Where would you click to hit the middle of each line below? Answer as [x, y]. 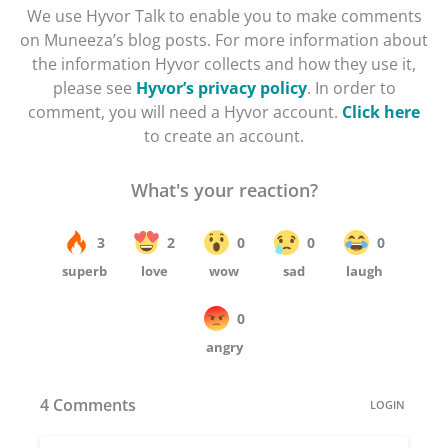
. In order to [351, 87]
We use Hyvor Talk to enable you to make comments [224, 15]
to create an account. [224, 135]
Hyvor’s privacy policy [221, 87]
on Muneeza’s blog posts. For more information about [224, 39]
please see [94, 87]
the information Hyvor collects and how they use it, [224, 63]
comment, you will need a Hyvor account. [185, 111]
